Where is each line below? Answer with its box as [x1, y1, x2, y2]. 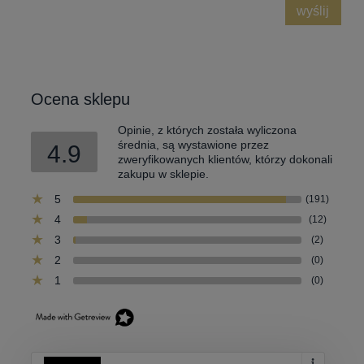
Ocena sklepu [31, 89, 130, 108]
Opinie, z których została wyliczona [118, 123, 297, 136]
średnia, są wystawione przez [118, 137, 269, 151]
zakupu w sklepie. [118, 167, 209, 180]
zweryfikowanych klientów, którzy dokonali [118, 152, 332, 166]
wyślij [297, 2, 330, 18]
